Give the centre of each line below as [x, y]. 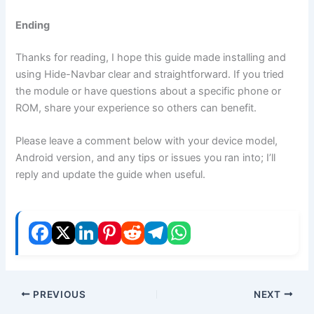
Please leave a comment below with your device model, [147, 141]
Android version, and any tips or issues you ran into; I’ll [146, 157]
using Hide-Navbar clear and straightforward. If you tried [150, 74]
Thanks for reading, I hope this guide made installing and [151, 57]
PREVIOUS [58, 294]
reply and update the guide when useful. [111, 174]
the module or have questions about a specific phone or [149, 91]
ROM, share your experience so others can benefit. [136, 108]
